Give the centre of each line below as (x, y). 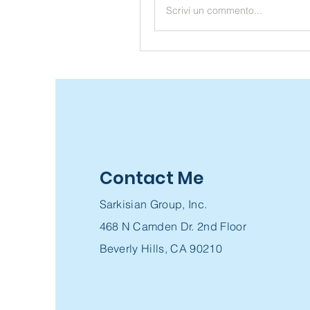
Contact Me (153, 178)
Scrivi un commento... (214, 11)
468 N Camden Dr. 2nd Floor (173, 226)
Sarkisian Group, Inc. (153, 204)
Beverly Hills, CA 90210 (161, 248)
